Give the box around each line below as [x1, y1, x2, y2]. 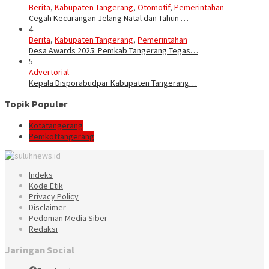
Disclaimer [29, 201, 66, 213]
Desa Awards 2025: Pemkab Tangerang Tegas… [29, 44, 198, 56]
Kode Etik [29, 180, 63, 191]
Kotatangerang [29, 119, 83, 131]
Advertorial [29, 66, 69, 77]
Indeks [29, 169, 53, 180]
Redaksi [29, 223, 58, 234]
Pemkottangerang [29, 130, 94, 142]
